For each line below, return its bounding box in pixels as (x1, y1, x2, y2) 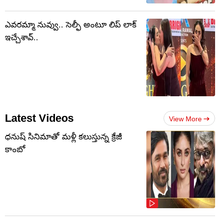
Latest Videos (5, 112, 74, 125)
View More (169, 115, 202, 123)
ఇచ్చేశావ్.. (5, 33, 38, 43)
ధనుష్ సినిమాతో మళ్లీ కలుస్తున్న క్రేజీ (5, 132, 122, 142)
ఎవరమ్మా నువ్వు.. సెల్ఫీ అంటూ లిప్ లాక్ (5, 20, 137, 30)
